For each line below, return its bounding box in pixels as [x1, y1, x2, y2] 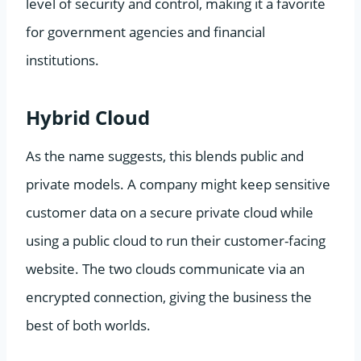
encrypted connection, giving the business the [26, 287, 312, 306]
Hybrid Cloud [26, 103, 150, 131]
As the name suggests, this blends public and [26, 146, 304, 165]
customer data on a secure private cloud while [26, 202, 313, 222]
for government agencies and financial [26, 22, 265, 41]
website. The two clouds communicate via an [26, 259, 305, 278]
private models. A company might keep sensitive [26, 174, 330, 193]
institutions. [26, 50, 99, 69]
